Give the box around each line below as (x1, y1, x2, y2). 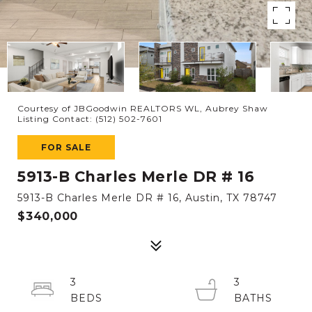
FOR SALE (41, 142, 91, 153)
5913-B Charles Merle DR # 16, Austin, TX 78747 (17, 192, 277, 204)
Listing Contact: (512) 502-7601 (17, 114, 165, 124)
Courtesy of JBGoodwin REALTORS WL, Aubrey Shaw (17, 103, 268, 114)
